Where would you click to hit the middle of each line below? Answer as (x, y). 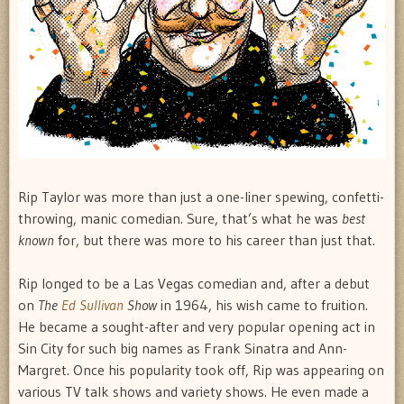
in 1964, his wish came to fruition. (262, 305)
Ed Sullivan (92, 305)
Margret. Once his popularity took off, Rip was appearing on (201, 370)
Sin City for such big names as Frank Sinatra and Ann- (183, 349)
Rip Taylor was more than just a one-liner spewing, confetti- (201, 197)
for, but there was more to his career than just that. (215, 240)
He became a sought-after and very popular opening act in (197, 327)
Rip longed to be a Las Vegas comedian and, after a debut (194, 284)
